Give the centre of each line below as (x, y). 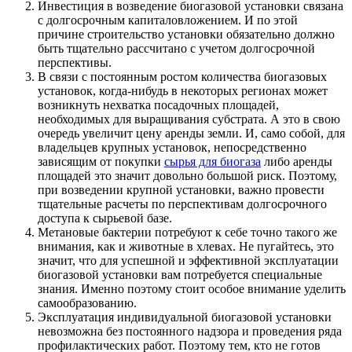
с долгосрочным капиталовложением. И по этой (168, 20)
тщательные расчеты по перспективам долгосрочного (182, 203)
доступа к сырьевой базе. (105, 218)
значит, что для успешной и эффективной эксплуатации (188, 260)
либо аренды (297, 161)
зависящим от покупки (101, 161)
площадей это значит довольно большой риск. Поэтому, (187, 175)
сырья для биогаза (213, 161)
